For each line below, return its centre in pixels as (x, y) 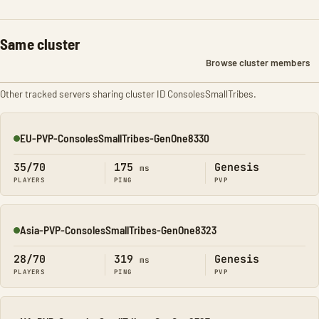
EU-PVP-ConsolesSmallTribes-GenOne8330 (115, 138)
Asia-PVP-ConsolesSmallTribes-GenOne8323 (118, 230)
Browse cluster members (258, 63)
